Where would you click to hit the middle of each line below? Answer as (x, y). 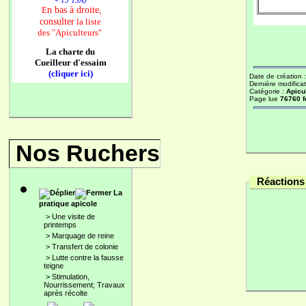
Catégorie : (268, 91)
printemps (60, 225)
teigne (54, 266)
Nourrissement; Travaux (84, 285)
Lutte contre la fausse (88, 258)
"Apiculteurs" (78, 32)
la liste (88, 22)
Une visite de (73, 217)
